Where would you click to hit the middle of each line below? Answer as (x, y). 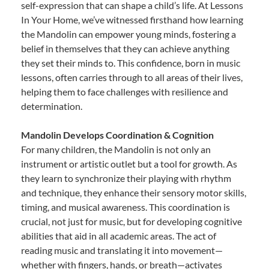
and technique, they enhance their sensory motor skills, (134, 192)
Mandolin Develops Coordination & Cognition (117, 134)
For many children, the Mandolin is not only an (116, 149)
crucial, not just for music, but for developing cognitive (131, 221)
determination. (52, 106)
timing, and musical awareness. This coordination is (125, 207)
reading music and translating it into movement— (122, 250)
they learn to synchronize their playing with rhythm (126, 178)
